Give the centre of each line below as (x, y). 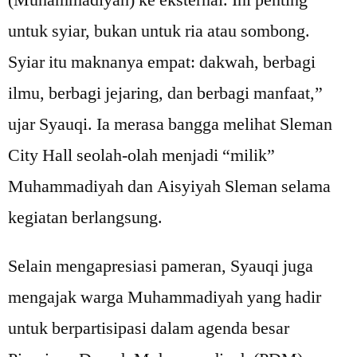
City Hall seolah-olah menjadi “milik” (141, 155)
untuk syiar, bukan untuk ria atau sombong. (159, 31)
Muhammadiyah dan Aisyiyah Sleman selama (169, 186)
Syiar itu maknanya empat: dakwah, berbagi (162, 62)
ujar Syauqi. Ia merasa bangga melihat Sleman (170, 124)
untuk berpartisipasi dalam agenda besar (149, 328)
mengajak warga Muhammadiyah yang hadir (165, 297)
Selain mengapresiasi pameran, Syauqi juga (161, 266)
